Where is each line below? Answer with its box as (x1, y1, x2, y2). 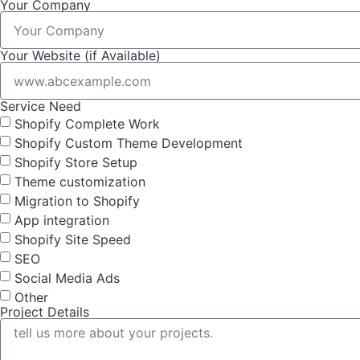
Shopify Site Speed (14, 231, 131, 247)
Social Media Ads (14, 269, 120, 286)
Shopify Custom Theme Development (14, 134, 243, 151)
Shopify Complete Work (14, 115, 160, 132)
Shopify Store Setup (14, 153, 137, 170)
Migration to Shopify (14, 192, 140, 209)
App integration (14, 211, 109, 228)
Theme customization (14, 173, 145, 190)
